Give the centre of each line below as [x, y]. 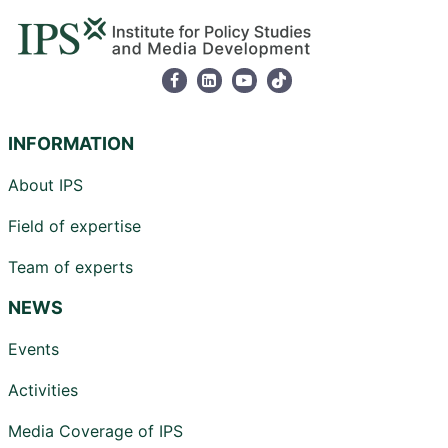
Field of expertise [74, 225]
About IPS [45, 184]
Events [33, 348]
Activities [43, 389]
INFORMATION [71, 143]
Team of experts [70, 266]
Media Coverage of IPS [95, 430]
